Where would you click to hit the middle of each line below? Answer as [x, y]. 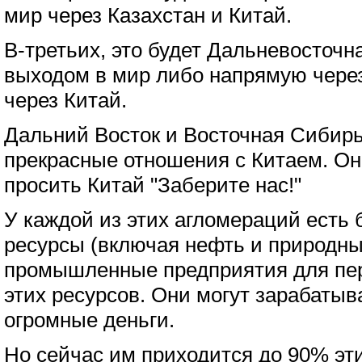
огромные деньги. [89, 320]
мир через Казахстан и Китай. [148, 15]
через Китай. [65, 100]
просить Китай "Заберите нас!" [153, 185]
